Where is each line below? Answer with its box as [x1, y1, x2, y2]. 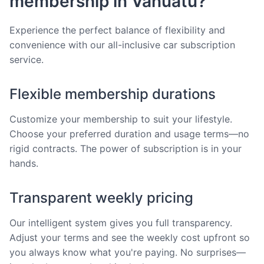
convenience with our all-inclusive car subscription [9, 38, 235, 51]
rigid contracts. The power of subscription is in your [9, 142, 242, 154]
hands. [9, 157, 38, 169]
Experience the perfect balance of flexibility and [9, 24, 225, 36]
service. [9, 53, 44, 65]
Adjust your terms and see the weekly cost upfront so [9, 231, 250, 243]
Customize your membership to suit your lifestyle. [9, 113, 232, 125]
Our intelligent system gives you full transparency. [9, 216, 232, 229]
